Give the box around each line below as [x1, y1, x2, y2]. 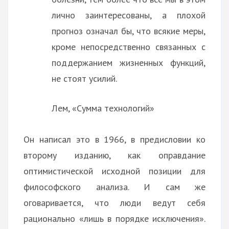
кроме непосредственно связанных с [52, 40, 205, 53]
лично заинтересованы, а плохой [52, 9, 205, 21]
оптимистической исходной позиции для [24, 165, 205, 177]
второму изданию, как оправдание [24, 149, 205, 161]
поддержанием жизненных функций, [52, 56, 205, 68]
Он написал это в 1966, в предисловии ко [24, 133, 205, 145]
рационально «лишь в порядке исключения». [24, 212, 205, 224]
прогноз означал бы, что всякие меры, [52, 25, 205, 37]
